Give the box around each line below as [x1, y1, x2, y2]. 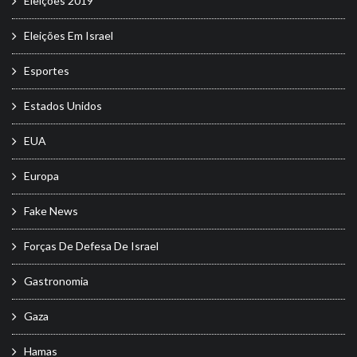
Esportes [24, 63, 69, 77]
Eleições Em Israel [24, 28, 113, 42]
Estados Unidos [24, 98, 102, 112]
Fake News [24, 203, 78, 218]
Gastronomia [24, 273, 88, 288]
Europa [24, 168, 59, 182]
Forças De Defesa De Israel [24, 238, 159, 253]
